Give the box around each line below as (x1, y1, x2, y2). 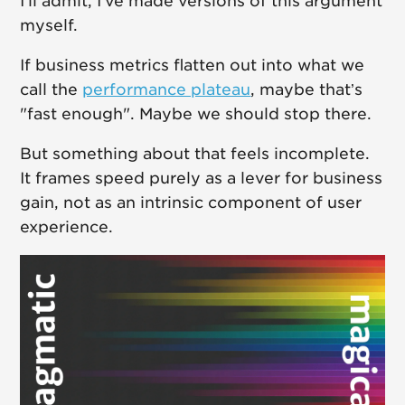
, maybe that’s (250, 80, 363, 99)
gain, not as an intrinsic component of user (20, 193, 363, 212)
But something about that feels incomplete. (20, 145, 371, 164)
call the (20, 80, 83, 99)
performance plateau (82, 80, 251, 99)
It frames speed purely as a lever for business (20, 169, 383, 188)
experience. (20, 218, 114, 237)
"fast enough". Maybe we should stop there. (20, 105, 372, 124)
